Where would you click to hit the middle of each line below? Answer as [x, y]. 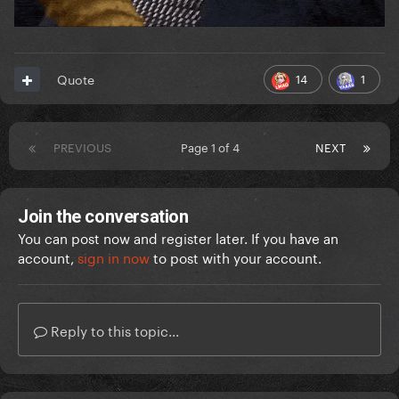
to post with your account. [236, 257]
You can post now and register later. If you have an [178, 237]
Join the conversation [103, 217]
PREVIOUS [82, 147]
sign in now [114, 257]
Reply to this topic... [113, 330]
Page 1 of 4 [213, 147]
